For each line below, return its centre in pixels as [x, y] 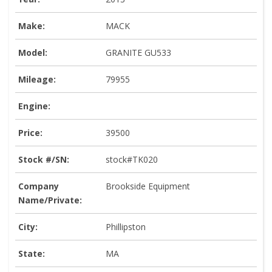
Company [39, 186]
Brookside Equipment [148, 186]
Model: [33, 52]
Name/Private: [50, 200]
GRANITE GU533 [138, 52]
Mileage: [37, 79]
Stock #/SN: [44, 159]
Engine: [34, 106]
